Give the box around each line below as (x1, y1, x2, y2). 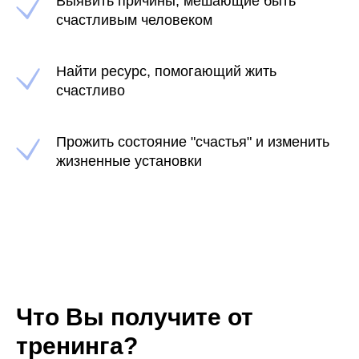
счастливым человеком (56, 12, 212, 28)
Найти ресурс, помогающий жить (56, 63, 276, 79)
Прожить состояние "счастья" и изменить (56, 134, 329, 150)
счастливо (56, 83, 125, 99)
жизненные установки (56, 153, 202, 169)
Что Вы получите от (16, 304, 253, 330)
